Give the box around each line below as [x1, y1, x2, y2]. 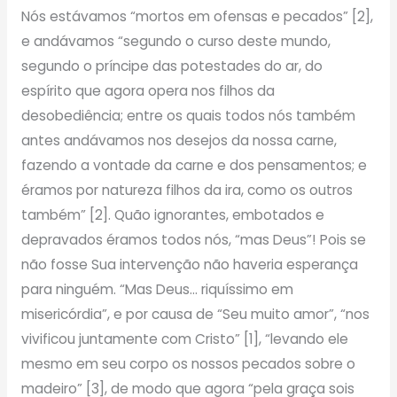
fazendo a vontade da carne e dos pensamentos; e [20, 155, 367, 175]
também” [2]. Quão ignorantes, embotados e [20, 205, 324, 224]
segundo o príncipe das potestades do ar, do [20, 56, 323, 75]
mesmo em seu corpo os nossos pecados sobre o [20, 354, 355, 373]
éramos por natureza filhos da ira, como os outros [20, 180, 353, 199]
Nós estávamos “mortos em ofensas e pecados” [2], [20, 6, 373, 26]
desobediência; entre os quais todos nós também [20, 105, 355, 125]
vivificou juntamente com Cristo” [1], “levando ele [20, 329, 348, 348]
